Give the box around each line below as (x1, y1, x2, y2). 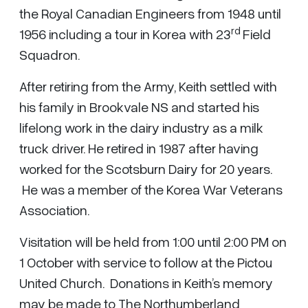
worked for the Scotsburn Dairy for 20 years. (19, 160, 272, 177)
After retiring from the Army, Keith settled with (19, 78, 277, 94)
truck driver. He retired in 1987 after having (19, 140, 258, 156)
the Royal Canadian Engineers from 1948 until (19, 5, 281, 21)
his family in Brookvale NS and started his (19, 98, 259, 115)
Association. (19, 201, 89, 218)
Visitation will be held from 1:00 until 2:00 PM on (19, 233, 287, 250)
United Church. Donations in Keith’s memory (19, 274, 273, 291)
